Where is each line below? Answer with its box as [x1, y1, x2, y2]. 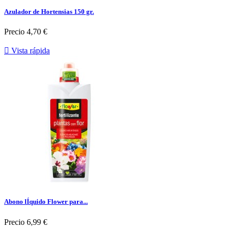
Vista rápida [9, 46, 50, 55]
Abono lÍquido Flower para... [4, 198, 88, 206]
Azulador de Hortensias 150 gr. [4, 8, 94, 16]
